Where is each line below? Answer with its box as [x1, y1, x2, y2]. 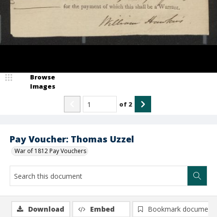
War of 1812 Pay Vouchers [15, 147, 86, 155]
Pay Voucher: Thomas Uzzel [10, 133, 134, 145]
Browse [30, 73, 55, 81]
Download [28, 204, 64, 214]
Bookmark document [148, 204, 215, 214]
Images [30, 82, 55, 91]
